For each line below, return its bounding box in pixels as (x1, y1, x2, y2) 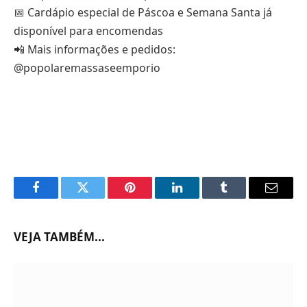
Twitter (82, 191, 118, 204)
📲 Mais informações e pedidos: (14, 41, 175, 57)
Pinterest (129, 191, 173, 204)
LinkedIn (175, 191, 221, 204)
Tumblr (223, 191, 260, 204)
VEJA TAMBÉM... (14, 228, 105, 245)
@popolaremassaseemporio (14, 60, 160, 75)
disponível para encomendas (14, 23, 163, 38)
